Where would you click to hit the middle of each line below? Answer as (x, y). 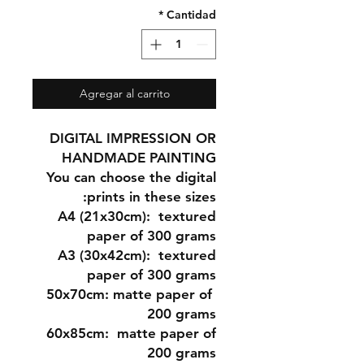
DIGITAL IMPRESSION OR (133, 138)
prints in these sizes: (152, 197)
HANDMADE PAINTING (139, 158)
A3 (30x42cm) (102, 255)
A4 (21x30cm (100, 216)
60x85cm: (78, 333)
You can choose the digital (131, 177)
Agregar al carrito (124, 93)
